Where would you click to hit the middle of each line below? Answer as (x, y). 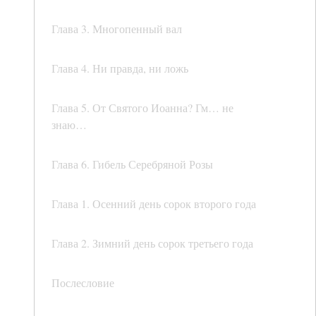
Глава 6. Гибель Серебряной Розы (132, 164)
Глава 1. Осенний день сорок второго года (154, 204)
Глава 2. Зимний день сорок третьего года (152, 243)
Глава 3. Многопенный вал (117, 29)
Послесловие (83, 283)
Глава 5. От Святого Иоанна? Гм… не (142, 108)
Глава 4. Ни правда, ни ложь (120, 68)
